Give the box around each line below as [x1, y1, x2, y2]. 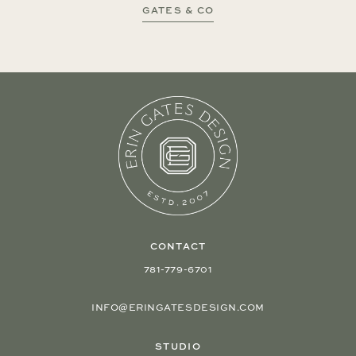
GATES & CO [141, 2, 215, 17]
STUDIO [155, 339, 201, 353]
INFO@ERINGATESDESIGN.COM [91, 300, 265, 314]
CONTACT [149, 238, 207, 253]
